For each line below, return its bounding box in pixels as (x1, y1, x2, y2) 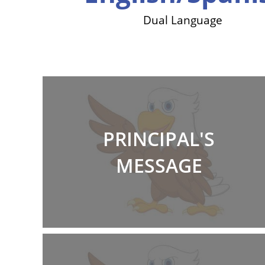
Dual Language (143, 12, 222, 28)
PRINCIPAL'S (103, 126, 215, 152)
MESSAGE (115, 153, 202, 179)
